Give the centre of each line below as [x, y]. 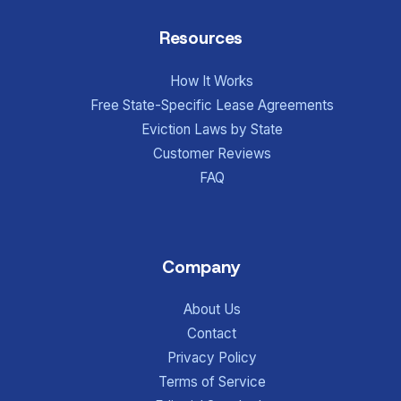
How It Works [212, 81]
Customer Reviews [212, 153]
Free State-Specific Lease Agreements [212, 105]
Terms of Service [212, 382]
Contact [212, 334]
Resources [200, 38]
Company [200, 268]
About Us [212, 310]
